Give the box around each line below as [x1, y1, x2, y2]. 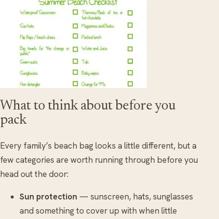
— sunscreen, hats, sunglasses [77, 191, 193, 202]
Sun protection [20, 191, 77, 202]
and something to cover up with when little [20, 205, 177, 216]
